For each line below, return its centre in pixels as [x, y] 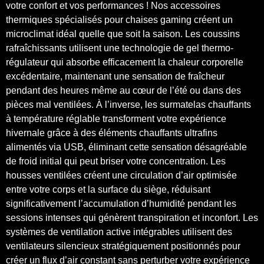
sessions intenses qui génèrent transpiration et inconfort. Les [132, 217]
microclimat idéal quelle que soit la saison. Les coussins [123, 34]
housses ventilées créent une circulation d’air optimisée [121, 175]
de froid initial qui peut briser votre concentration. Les [116, 161]
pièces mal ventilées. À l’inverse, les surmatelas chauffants [128, 104]
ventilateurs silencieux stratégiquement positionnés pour [123, 246]
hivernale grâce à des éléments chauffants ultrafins [112, 133]
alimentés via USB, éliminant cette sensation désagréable [126, 147]
